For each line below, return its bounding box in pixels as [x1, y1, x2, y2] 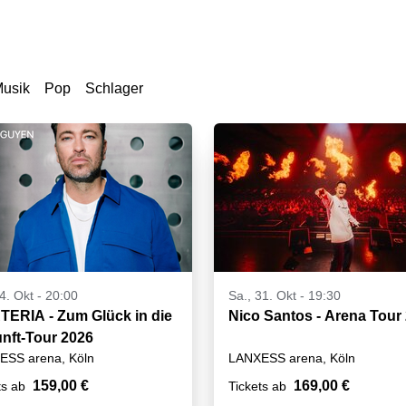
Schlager [85, 81, 143, 97]
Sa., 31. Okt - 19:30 [228, 288, 341, 304]
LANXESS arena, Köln [228, 351, 355, 366]
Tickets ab [228, 379, 286, 394]
